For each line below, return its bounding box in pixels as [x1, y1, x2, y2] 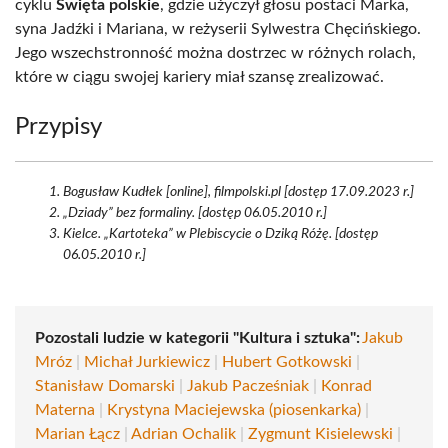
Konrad [321, 378, 372, 394]
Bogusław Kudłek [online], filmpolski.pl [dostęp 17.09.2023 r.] [63, 185, 414, 199]
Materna [35, 402, 95, 418]
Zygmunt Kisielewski [248, 426, 393, 442]
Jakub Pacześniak [187, 378, 309, 394]
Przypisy [15, 115, 102, 139]
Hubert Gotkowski [222, 354, 352, 370]
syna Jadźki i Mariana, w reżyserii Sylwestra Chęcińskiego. [15, 21, 421, 37]
